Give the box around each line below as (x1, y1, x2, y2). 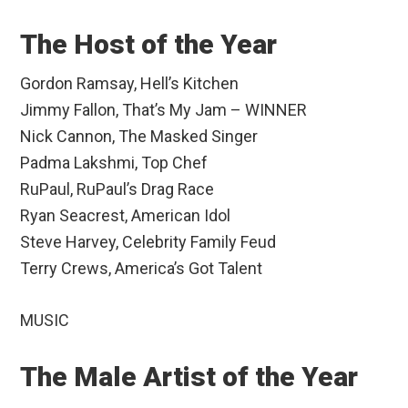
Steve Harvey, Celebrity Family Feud (20, 232, 277, 252)
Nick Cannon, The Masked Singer (20, 127, 259, 147)
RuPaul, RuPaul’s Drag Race (20, 179, 215, 199)
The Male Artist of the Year (20, 361, 359, 393)
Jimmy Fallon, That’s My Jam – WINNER (20, 100, 308, 120)
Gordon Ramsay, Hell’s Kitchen (20, 74, 240, 94)
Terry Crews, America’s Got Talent (20, 259, 263, 279)
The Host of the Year (20, 28, 278, 61)
